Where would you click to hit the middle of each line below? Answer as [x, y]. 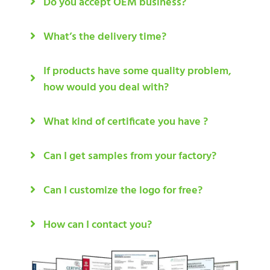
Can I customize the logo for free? [123, 190]
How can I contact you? [98, 225]
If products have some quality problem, [137, 71]
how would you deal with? [106, 87]
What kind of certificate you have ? [126, 122]
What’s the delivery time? [105, 37]
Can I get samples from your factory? [130, 156]
